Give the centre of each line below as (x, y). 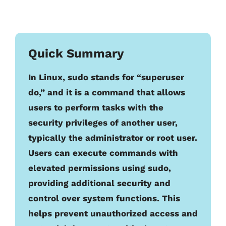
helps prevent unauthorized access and (113, 213)
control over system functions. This (104, 198)
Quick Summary (76, 53)
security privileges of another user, (103, 122)
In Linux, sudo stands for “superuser (106, 77)
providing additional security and (99, 183)
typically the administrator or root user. (113, 137)
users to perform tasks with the (96, 107)
